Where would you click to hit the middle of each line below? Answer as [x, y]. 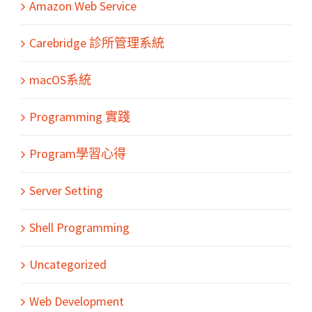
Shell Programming [79, 227]
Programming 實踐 [80, 117]
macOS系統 [60, 80]
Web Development [77, 301]
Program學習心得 [78, 154]
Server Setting [66, 190]
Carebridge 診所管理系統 [97, 43]
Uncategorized [68, 264]
